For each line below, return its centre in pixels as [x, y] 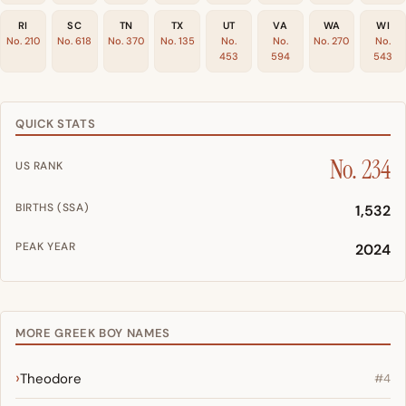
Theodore [51, 378]
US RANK [39, 165]
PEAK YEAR [46, 246]
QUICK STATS [56, 123]
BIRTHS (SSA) [53, 207]
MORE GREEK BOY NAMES [93, 333]
